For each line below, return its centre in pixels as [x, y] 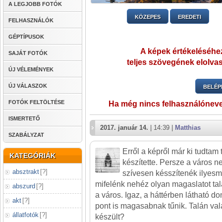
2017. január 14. [124, 128]
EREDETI [189, 17]
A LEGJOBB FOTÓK [35, 4]
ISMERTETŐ [24, 118]
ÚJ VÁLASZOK [28, 86]
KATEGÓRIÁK [32, 156]
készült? [110, 217]
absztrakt [26, 172]
